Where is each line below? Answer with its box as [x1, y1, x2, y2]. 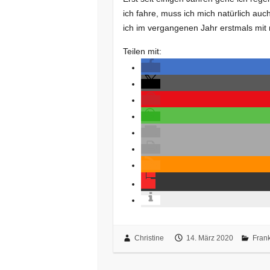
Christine [134, 234, 164, 243]
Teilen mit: [123, 46, 162, 56]
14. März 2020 [186, 234, 233, 243]
